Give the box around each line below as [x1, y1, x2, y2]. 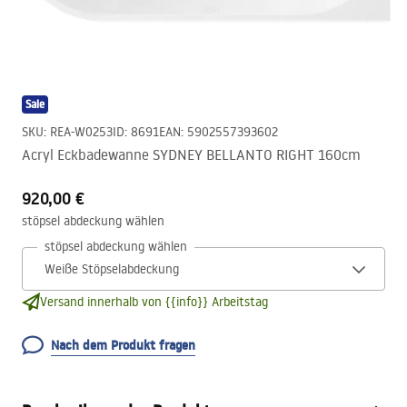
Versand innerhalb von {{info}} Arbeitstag [40, 293, 268, 310]
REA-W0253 [50, 124, 113, 140]
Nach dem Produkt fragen [51, 336, 195, 354]
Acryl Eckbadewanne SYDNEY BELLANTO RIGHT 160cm [22, 145, 361, 164]
